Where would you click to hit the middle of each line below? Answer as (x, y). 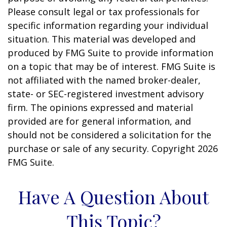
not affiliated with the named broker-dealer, (104, 80)
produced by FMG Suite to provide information (110, 53)
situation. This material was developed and (102, 39)
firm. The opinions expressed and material (100, 108)
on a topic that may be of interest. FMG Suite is (111, 67)
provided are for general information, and (99, 121)
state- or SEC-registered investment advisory (106, 94)
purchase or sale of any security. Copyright (103, 149)
